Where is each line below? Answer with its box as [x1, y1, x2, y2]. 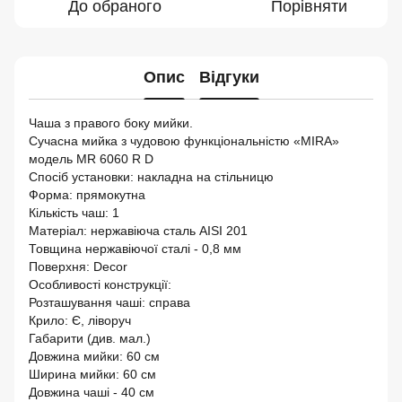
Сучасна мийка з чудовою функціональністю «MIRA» [29, 133, 339, 148]
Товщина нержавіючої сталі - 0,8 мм [29, 240, 241, 256]
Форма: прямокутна [29, 187, 145, 202]
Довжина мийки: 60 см [29, 348, 160, 363]
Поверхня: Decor [29, 258, 127, 274]
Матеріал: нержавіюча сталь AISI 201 [29, 223, 248, 238]
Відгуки [198, 68, 259, 87]
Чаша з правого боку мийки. [29, 115, 193, 130]
